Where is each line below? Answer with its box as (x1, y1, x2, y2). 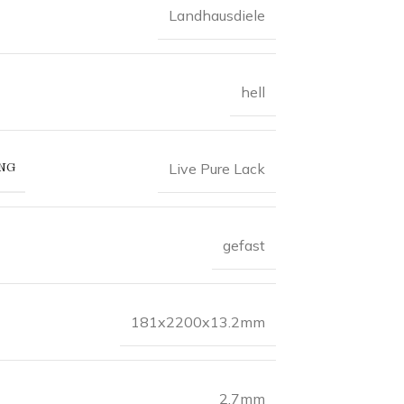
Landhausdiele (168, 5, 265, 24)
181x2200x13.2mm (130, 312, 265, 331)
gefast (222, 235, 265, 254)
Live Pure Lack (168, 159, 265, 178)
